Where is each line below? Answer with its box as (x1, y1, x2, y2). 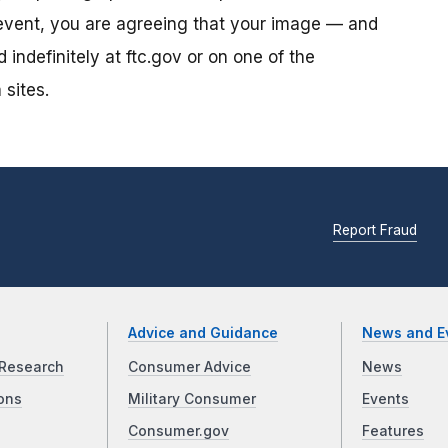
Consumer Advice (128, 359, 252, 376)
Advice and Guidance (128, 325, 279, 342)
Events (361, 391, 409, 408)
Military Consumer (128, 391, 257, 408)
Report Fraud (333, 221, 417, 238)
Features (361, 423, 424, 440)
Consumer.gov (128, 423, 230, 440)
